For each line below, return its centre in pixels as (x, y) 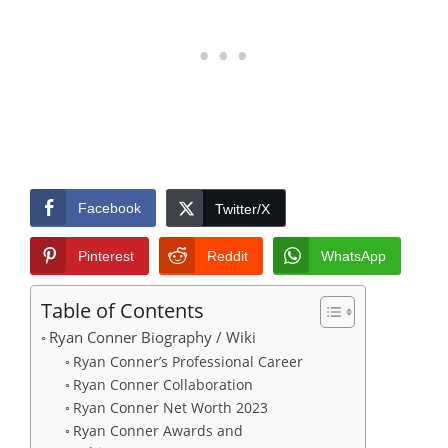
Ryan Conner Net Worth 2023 (172, 407)
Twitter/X (242, 208)
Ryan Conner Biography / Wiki (155, 336)
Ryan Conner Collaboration (164, 384)
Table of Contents (122, 309)
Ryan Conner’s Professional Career (189, 361)
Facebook (109, 207)
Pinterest (106, 255)
